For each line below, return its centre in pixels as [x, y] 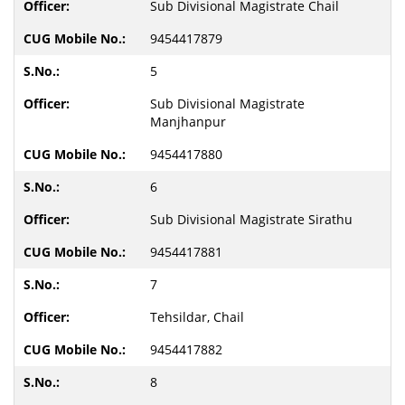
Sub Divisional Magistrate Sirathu [251, 219]
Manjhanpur [188, 122]
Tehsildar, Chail [197, 317]
